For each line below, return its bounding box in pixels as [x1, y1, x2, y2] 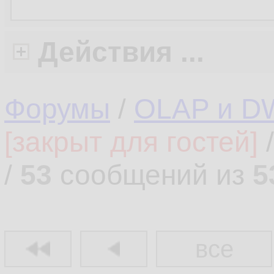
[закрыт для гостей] [4, 126, 258, 158]
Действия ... [38, 36, 204, 68]
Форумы [4, 93, 110, 125]
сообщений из [52, 159, 253, 191]
